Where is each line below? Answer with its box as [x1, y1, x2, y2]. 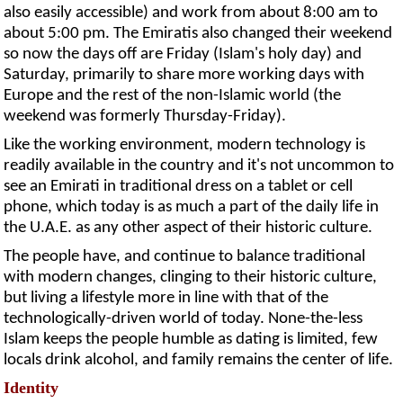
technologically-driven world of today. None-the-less [4, 309, 363, 327]
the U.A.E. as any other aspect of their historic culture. [4, 219, 373, 237]
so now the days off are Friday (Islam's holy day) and [4, 45, 363, 63]
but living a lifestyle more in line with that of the [4, 289, 329, 307]
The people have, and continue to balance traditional [4, 247, 366, 265]
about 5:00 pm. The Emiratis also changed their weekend [4, 24, 393, 42]
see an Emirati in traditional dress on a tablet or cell [4, 177, 354, 195]
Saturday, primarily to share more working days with [4, 66, 365, 84]
